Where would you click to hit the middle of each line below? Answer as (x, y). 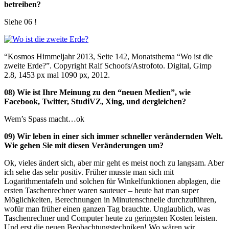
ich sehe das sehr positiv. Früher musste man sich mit (89, 172)
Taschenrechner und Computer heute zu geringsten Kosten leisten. (111, 218)
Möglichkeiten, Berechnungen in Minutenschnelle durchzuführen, (110, 200)
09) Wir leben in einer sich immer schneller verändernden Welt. (113, 136)
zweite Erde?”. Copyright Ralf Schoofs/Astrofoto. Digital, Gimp (108, 66)
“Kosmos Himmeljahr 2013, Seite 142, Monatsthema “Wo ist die (108, 57)
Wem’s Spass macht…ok (44, 119)
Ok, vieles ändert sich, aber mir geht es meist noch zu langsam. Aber (114, 163)
